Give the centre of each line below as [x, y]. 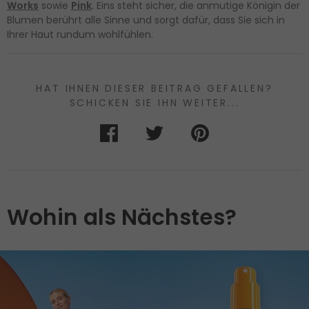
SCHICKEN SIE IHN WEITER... [154, 103]
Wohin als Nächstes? [122, 218]
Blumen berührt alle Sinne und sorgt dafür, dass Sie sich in [146, 20]
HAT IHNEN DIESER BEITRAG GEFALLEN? [154, 89]
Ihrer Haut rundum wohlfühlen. [80, 35]
